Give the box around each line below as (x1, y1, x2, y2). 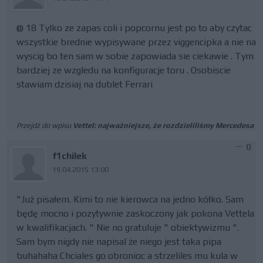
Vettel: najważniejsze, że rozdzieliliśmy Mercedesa (73, 121, 254, 130)
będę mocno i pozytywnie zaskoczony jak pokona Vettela (16, 208, 254, 219)
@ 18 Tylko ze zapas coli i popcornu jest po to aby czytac (16, 22, 252, 33)
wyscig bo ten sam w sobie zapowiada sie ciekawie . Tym (16, 50, 254, 62)
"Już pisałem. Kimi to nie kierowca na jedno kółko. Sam (16, 194, 244, 205)
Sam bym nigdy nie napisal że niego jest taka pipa (16, 236, 221, 247)
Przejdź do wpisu (16, 121, 73, 130)
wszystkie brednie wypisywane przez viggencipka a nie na (16, 36, 256, 48)
